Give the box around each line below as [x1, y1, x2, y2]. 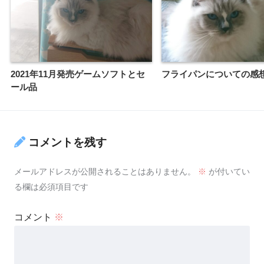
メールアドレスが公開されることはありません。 [14, 166, 196, 176]
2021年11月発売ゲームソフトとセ [11, 68, 145, 79]
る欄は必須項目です [14, 181, 88, 192]
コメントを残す [28, 136, 107, 148]
